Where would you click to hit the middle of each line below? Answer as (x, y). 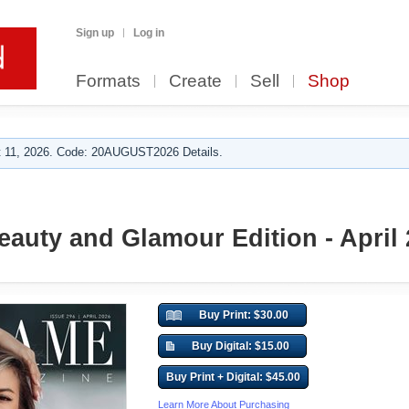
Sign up (95, 33)
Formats (108, 81)
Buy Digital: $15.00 (240, 346)
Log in (149, 33)
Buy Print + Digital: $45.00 (233, 377)
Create (195, 81)
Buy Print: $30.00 (243, 315)
